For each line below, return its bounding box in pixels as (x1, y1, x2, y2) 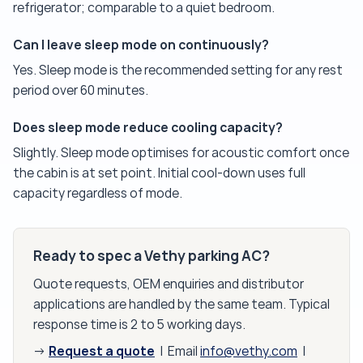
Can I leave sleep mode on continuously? (13, 36, 269, 53)
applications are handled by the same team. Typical (33, 297, 330, 313)
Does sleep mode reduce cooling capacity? (13, 119, 283, 136)
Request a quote (49, 343, 155, 360)
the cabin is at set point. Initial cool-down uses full (13, 165, 305, 181)
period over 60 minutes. (13, 83, 148, 99)
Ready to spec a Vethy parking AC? (33, 247, 270, 266)
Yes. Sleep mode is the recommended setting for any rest (13, 62, 343, 79)
